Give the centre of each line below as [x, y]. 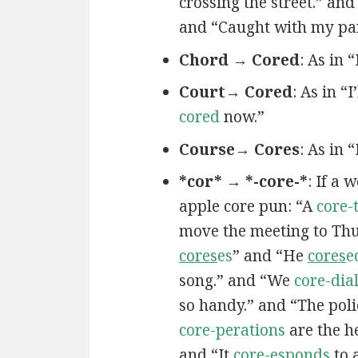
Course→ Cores [239, 149]
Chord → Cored [239, 60]
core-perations [232, 330]
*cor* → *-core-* [243, 182]
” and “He [270, 256]
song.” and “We [236, 281]
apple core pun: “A [247, 207]
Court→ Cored [235, 92]
